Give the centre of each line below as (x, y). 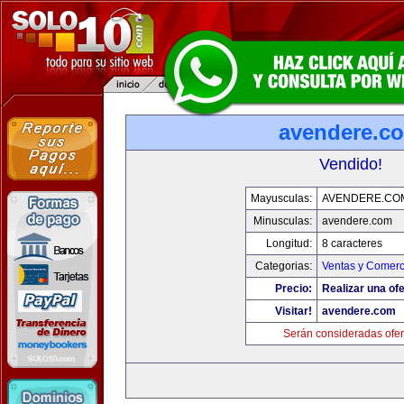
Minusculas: (282, 221)
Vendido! (351, 164)
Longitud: (289, 243)
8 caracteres (352, 243)
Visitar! (293, 311)
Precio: (293, 289)
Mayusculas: (281, 198)
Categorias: (283, 266)
